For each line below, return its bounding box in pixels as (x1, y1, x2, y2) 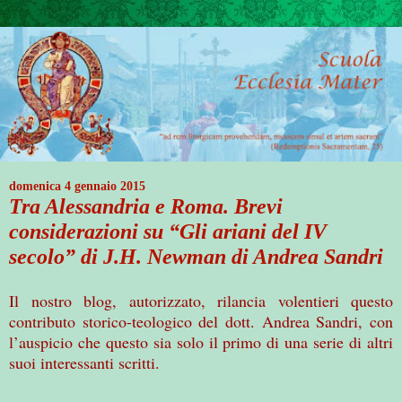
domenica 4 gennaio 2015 (9, 179, 145, 194)
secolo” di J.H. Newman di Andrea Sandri (9, 244, 383, 269)
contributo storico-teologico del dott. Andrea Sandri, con (9, 310, 393, 332)
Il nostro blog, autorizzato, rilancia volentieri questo (9, 289, 393, 311)
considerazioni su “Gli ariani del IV (9, 219, 327, 244)
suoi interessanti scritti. (9, 351, 160, 373)
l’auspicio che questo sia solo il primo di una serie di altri (9, 330, 393, 353)
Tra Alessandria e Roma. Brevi (9, 194, 283, 219)
